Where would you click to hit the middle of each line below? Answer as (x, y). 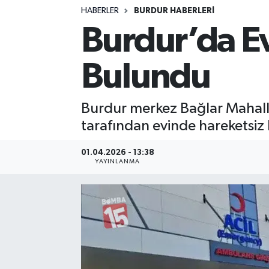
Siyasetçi (55, 21)
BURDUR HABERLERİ (174, 11)
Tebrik (48, 83)
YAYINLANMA (118, 162)
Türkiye (50, 113)
